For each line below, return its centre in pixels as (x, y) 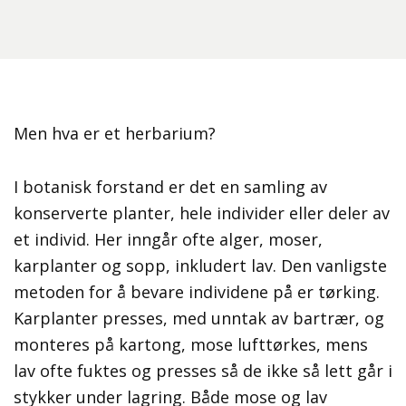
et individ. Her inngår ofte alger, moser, (168, 240)
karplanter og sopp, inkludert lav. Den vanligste (200, 266)
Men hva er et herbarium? (115, 134)
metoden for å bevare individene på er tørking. (197, 292)
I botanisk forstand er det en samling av (170, 187)
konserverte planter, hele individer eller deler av (202, 213)
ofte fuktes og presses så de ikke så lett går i (216, 371)
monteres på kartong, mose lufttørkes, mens (191, 345)
